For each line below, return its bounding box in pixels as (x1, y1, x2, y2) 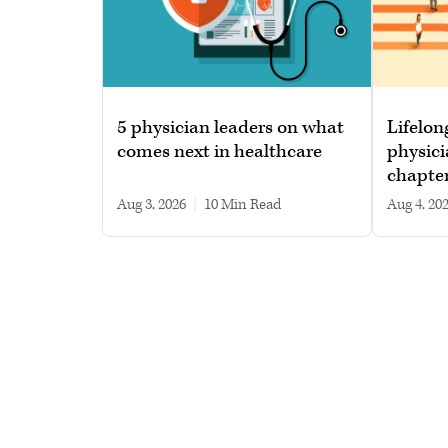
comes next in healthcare (117, 138, 322, 164)
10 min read (204, 194, 281, 214)
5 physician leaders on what (117, 114, 344, 140)
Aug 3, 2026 (117, 194, 186, 214)
